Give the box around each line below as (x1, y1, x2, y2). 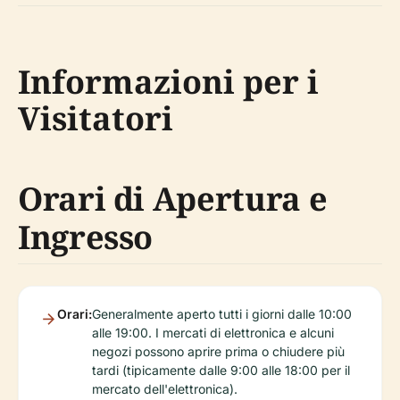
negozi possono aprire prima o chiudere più (92, 344, 345, 360)
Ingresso (18, 215, 154, 260)
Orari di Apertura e (18, 177, 328, 221)
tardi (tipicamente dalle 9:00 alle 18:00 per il (92, 362, 350, 379)
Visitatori (18, 96, 173, 141)
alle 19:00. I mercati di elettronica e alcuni (92, 325, 334, 341)
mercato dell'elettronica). (92, 381, 237, 397)
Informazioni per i (18, 60, 319, 104)
